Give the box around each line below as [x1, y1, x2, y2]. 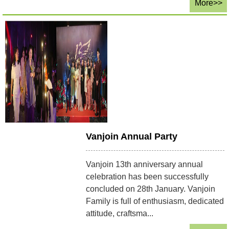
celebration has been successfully [86, 172, 209, 181]
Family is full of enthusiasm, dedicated [86, 196, 224, 205]
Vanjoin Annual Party [86, 131, 178, 142]
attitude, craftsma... [86, 209, 154, 218]
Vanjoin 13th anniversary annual [86, 159, 203, 169]
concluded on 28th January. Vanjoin [86, 184, 216, 193]
